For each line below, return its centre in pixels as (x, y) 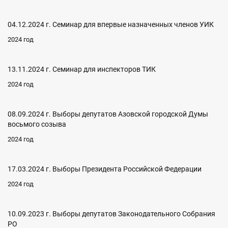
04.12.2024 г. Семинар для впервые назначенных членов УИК (111, 24)
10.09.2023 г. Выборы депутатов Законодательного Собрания (111, 214)
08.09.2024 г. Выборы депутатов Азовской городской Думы (108, 114)
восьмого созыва (37, 124)
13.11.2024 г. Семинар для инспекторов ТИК (82, 69)
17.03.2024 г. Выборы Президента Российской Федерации (105, 169)
